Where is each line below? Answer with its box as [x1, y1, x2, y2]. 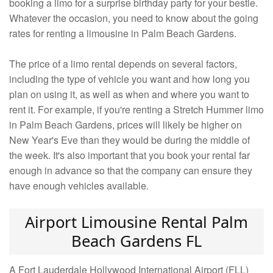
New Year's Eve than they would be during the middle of [9, 133, 250, 147]
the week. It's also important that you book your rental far [9, 148, 250, 163]
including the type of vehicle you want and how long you [9, 72, 250, 87]
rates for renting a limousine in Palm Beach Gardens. [9, 26, 236, 41]
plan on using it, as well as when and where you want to [9, 87, 249, 102]
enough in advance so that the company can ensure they [9, 163, 252, 178]
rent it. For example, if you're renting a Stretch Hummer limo [9, 102, 264, 117]
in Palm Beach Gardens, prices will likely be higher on [9, 118, 242, 132]
